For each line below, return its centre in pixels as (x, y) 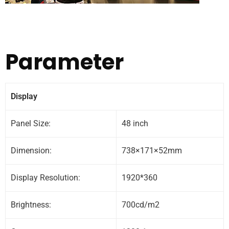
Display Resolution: (45, 177)
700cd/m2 (141, 204)
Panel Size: (31, 123)
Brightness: (31, 204)
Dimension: (31, 150)
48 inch (135, 123)
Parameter (64, 62)
